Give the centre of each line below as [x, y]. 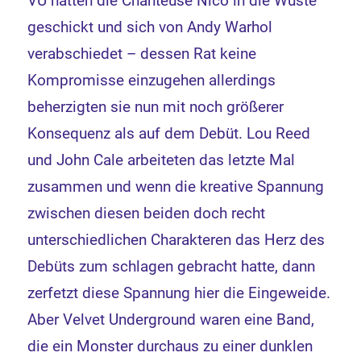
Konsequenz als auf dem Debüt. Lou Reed [169, 134]
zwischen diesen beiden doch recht [147, 214]
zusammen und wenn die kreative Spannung [176, 187]
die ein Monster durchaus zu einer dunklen [170, 346]
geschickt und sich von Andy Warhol [150, 27]
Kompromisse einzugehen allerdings [152, 81]
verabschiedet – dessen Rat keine [142, 54]
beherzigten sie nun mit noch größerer [156, 107]
